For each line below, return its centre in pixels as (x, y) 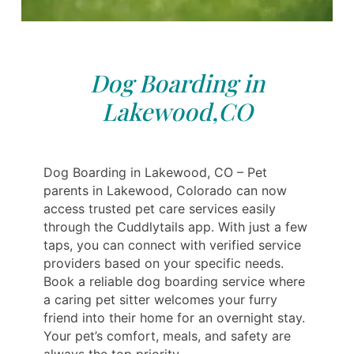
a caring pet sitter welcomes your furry (160, 299)
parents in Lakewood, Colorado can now (165, 190)
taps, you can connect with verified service (172, 245)
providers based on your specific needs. (164, 263)
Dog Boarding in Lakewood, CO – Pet (155, 172)
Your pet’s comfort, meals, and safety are (167, 335)
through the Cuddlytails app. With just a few (175, 226)
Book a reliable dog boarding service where (174, 281)
